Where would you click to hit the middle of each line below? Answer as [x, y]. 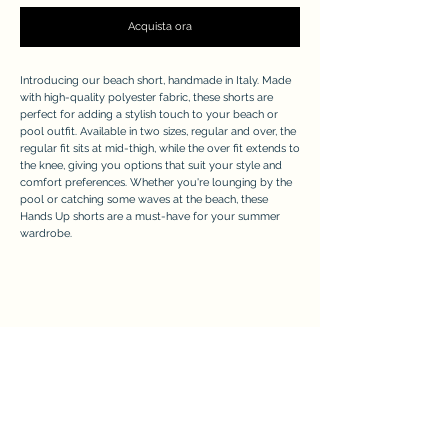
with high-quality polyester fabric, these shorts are [146, 97]
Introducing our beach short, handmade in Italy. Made [155, 80]
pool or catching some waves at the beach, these [144, 199]
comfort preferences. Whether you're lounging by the [156, 182]
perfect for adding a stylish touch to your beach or [149, 114]
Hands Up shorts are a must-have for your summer [150, 216]
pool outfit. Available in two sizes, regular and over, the [158, 131]
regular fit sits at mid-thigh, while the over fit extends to [160, 148]
